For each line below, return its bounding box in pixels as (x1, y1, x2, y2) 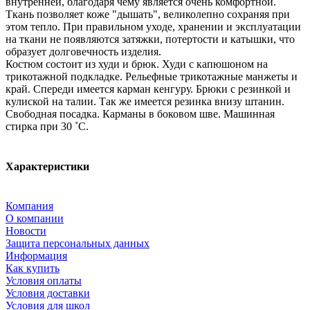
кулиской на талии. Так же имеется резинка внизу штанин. (6, 95, 284, 108)
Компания (6, 199, 53, 212)
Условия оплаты (6, 274, 82, 286)
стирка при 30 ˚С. (6, 120, 89, 133)
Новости (6, 224, 46, 237)
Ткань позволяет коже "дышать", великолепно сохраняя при (6, 8, 290, 21)
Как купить (6, 262, 60, 274)
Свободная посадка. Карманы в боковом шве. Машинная (6, 108, 275, 120)
